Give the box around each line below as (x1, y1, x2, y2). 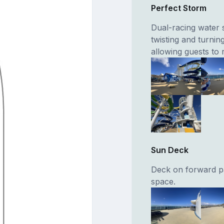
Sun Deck (151, 144, 189, 155)
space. (151, 176, 176, 186)
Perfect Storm (151, 3, 207, 13)
